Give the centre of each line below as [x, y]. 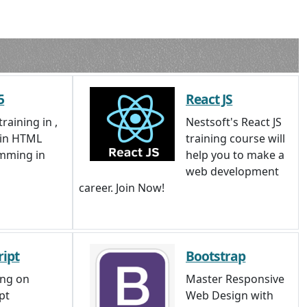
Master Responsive [235, 279]
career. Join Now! [122, 188]
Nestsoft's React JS [234, 122]
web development [232, 171]
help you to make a [235, 155]
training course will [235, 138]
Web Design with [230, 295]
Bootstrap [216, 256]
